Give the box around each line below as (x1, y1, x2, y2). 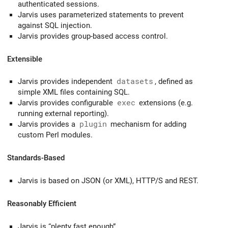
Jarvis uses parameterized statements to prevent (18, 10, 184, 19)
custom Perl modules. (18, 130, 93, 140)
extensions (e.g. (137, 98, 193, 108)
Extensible (7, 54, 42, 64)
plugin (79, 120, 107, 129)
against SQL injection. (18, 20, 92, 30)
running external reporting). (18, 109, 109, 119)
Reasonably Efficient (7, 198, 76, 208)
